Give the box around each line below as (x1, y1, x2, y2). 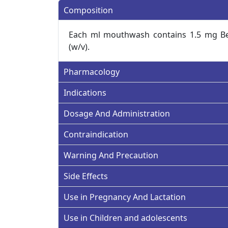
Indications (64, 87, 106, 98)
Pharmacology (64, 66, 120, 77)
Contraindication (64, 128, 128, 140)
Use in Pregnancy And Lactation (64, 191, 186, 203)
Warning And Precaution (64, 149, 158, 161)
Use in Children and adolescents (64, 212, 187, 223)
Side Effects (64, 170, 108, 182)
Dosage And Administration (64, 107, 170, 119)
